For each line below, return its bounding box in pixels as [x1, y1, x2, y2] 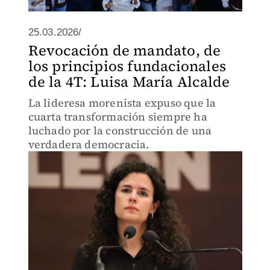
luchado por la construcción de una [28, 123, 212, 138]
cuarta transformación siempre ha [28, 109, 207, 124]
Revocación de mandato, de [28, 40, 221, 60]
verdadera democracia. [28, 137, 149, 152]
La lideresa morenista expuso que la [28, 95, 216, 110]
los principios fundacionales [28, 56, 227, 76]
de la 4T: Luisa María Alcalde [28, 72, 230, 92]
